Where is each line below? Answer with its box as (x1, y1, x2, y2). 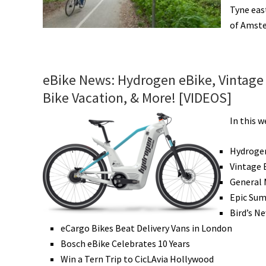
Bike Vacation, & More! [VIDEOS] (43, 88, 232, 107)
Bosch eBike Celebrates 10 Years (61, 237, 190, 249)
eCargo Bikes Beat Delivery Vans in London (61, 222, 232, 234)
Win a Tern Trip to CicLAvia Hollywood (61, 253, 214, 265)
